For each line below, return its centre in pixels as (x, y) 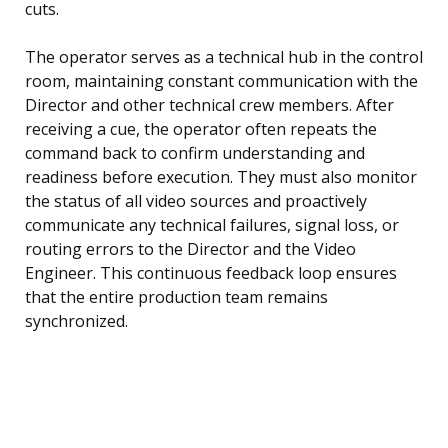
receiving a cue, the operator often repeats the (201, 129)
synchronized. (76, 321)
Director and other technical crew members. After (209, 105)
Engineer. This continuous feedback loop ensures (211, 273)
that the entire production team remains (176, 297)
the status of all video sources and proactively (196, 201)
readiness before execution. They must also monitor (221, 177)
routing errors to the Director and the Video (190, 249)
